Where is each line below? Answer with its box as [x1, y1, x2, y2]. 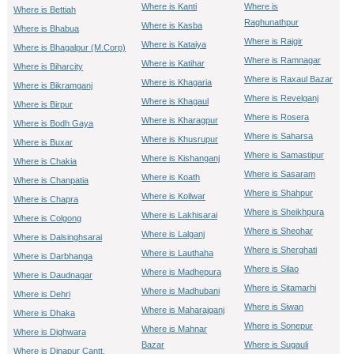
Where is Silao [244, 264, 299, 273]
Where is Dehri [13, 289, 71, 299]
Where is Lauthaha [141, 248, 214, 258]
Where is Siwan [244, 302, 304, 311]
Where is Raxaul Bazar [244, 74, 333, 84]
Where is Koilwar [141, 191, 206, 201]
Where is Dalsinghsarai [13, 232, 103, 242]
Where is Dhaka [13, 308, 76, 318]
